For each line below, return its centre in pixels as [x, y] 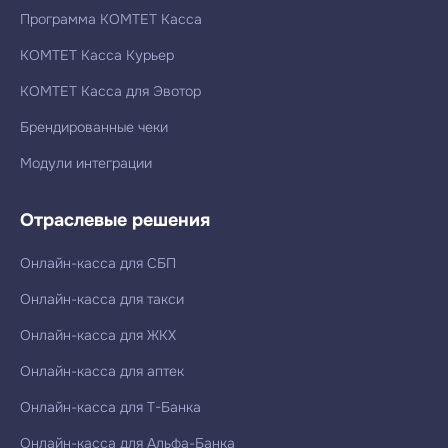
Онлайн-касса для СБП [98, 262]
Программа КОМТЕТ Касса [111, 18]
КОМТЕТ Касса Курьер [97, 54]
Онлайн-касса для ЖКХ [98, 334]
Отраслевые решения [115, 219]
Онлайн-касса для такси [102, 298]
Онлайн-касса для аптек [102, 370]
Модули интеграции [86, 162]
